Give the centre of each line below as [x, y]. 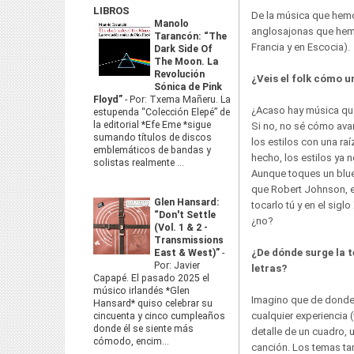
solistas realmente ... [139, 163]
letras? [269, 268]
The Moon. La [186, 62]
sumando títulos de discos [153, 137]
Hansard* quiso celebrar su [153, 303]
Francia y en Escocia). [301, 47]
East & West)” [188, 253]
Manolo [171, 24]
